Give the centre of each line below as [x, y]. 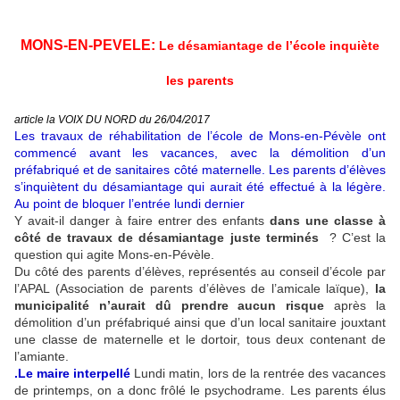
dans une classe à [328, 220]
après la [360, 305]
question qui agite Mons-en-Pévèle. [114, 254]
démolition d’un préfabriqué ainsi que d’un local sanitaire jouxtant [200, 322]
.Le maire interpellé [75, 373]
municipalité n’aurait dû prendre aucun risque [175, 305]
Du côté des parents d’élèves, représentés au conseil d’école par [200, 271]
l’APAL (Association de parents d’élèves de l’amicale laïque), [195, 288]
